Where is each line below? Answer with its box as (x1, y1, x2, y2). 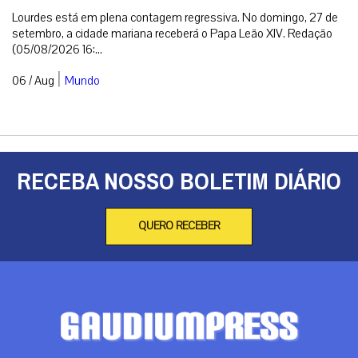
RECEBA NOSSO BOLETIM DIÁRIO (17, 159, 341, 203)
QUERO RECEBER (138, 218, 220, 233)
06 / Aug (12, 72, 54, 89)
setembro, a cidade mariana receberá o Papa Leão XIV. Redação (12, 25, 332, 42)
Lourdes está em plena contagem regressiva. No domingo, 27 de (12, 9, 338, 26)
